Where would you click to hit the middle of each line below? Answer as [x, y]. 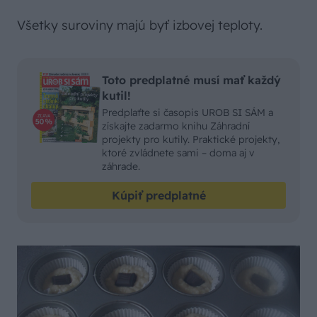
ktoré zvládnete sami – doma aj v [178, 153]
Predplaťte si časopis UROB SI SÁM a [188, 113]
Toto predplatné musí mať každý [191, 80]
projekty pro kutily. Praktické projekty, [191, 139]
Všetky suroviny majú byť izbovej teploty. [140, 25]
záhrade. [121, 166]
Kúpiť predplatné [158, 195]
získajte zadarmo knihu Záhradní [176, 126]
